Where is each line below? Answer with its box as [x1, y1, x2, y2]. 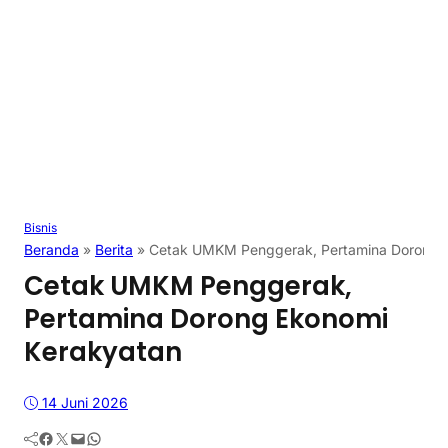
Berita [95, 241, 133, 259]
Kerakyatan [24, 334, 182, 371]
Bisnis [24, 220, 57, 236]
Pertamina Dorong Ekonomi [24, 301, 388, 338]
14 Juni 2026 [42, 393, 128, 411]
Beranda [24, 241, 79, 259]
